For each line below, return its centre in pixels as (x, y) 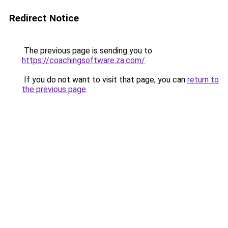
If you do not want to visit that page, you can (105, 80)
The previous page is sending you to (87, 51)
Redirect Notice (44, 18)
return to (203, 80)
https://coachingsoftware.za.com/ (83, 60)
